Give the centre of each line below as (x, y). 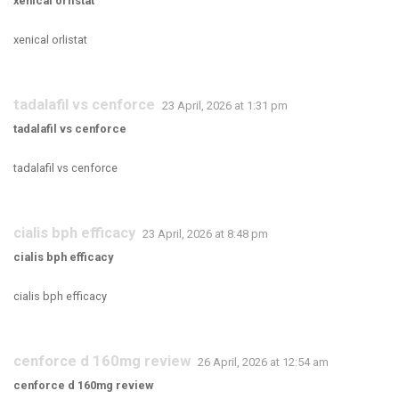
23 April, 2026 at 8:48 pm (205, 234)
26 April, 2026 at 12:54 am (263, 362)
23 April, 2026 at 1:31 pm (225, 106)
